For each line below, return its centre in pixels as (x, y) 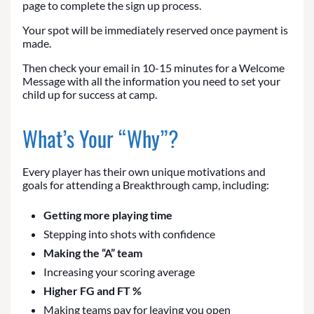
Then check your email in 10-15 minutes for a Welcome (153, 68)
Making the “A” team (93, 253)
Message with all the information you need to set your (151, 81)
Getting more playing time (108, 215)
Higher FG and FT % (93, 291)
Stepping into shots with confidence (129, 234)
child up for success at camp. (90, 95)
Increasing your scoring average (119, 272)
